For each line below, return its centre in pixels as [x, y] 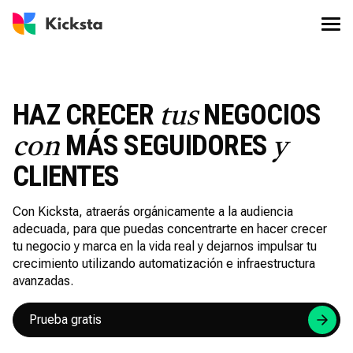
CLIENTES [66, 176]
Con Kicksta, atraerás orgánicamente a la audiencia [153, 212]
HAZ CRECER [86, 115]
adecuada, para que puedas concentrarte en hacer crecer [170, 229]
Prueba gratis [65, 320]
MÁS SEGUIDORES [167, 146]
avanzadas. [43, 281]
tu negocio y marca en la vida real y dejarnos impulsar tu [165, 246]
